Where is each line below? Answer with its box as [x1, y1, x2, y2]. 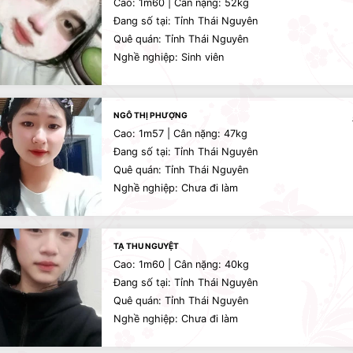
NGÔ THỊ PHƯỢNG [113, 110, 188, 120]
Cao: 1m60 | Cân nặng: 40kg [113, 258, 249, 270]
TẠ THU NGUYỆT [113, 241, 179, 251]
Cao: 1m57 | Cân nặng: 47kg [113, 128, 247, 139]
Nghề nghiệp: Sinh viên [113, 51, 224, 63]
